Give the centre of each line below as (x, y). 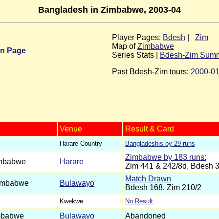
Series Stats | (136, 55)
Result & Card (149, 129)
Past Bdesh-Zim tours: (151, 71)
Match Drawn (148, 178)
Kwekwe (71, 201)
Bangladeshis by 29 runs (160, 143)
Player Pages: (137, 37)
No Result (139, 201)
